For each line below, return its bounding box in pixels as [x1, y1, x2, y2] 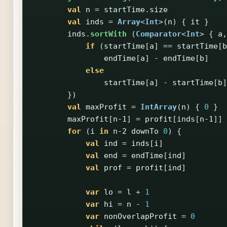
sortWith [90, 29, 127, 39]
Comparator [135, 29, 181, 39]
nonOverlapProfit [103, 212, 177, 221]
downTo [131, 127, 159, 136]
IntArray [140, 102, 177, 112]
